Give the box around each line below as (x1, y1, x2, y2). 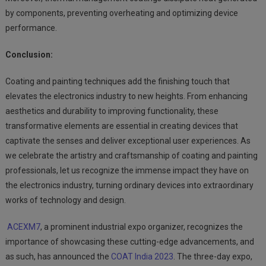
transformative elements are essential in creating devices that (5, 121, 238, 131)
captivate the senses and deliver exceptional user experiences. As (5, 135, 251, 145)
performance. (5, 23, 57, 33)
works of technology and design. (5, 195, 126, 205)
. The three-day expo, (173, 251, 252, 261)
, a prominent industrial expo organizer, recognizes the (40, 221, 243, 232)
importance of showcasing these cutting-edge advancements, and (5, 236, 254, 246)
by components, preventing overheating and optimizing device (5, 8, 238, 18)
